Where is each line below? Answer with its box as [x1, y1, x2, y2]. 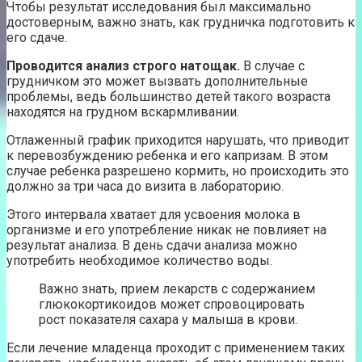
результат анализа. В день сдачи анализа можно [6, 237, 297, 253]
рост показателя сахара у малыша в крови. [39, 311, 297, 327]
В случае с [240, 57, 305, 74]
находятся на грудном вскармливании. [6, 103, 239, 120]
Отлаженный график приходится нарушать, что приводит [6, 132, 349, 148]
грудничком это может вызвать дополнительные [6, 73, 308, 89]
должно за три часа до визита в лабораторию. [6, 178, 284, 194]
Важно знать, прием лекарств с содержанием [39, 280, 315, 297]
